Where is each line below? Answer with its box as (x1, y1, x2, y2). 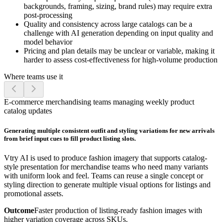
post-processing (24, 11, 72, 20)
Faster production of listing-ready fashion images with (34, 206, 202, 215)
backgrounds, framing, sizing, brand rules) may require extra (24, 2, 212, 11)
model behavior (24, 38, 72, 47)
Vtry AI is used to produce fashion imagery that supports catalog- (4, 153, 207, 162)
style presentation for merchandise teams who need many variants (4, 162, 208, 171)
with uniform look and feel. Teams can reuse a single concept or (4, 171, 203, 180)
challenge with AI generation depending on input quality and (24, 29, 213, 38)
